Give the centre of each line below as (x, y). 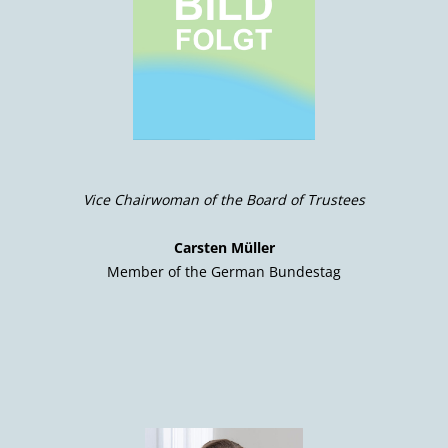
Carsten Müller (224, 247)
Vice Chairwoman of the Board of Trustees (224, 199)
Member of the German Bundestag (224, 271)
